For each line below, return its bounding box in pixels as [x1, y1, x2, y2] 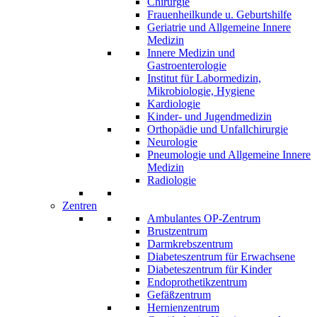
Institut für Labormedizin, [147, 72, 261, 85]
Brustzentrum [147, 225, 207, 238]
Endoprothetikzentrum [147, 276, 247, 289]
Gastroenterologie [147, 59, 226, 72]
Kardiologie [147, 98, 200, 110]
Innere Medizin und [147, 47, 235, 59]
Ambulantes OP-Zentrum [147, 212, 260, 225]
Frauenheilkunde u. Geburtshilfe [147, 8, 292, 21]
